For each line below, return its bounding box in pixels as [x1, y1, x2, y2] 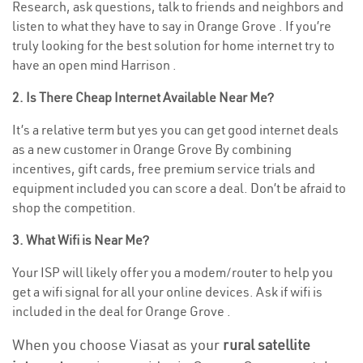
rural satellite [223, 335, 310, 354]
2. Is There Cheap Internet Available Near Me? [12, 89, 274, 105]
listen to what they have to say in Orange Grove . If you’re [12, 18, 331, 34]
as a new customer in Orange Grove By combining [12, 141, 292, 157]
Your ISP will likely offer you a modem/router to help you [12, 264, 333, 280]
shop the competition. [12, 199, 136, 216]
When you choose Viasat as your [12, 335, 223, 354]
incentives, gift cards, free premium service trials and [12, 160, 315, 177]
